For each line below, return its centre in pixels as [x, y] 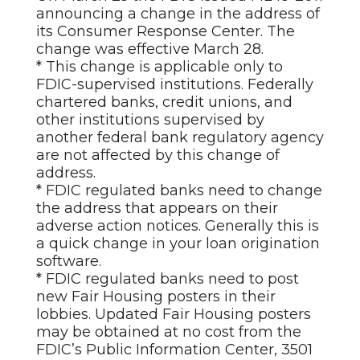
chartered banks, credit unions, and [164, 102]
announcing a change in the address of [178, 14]
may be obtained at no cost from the [169, 332]
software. [69, 262]
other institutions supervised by [150, 120]
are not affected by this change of [158, 155]
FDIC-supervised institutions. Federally [175, 85]
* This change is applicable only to [160, 67]
